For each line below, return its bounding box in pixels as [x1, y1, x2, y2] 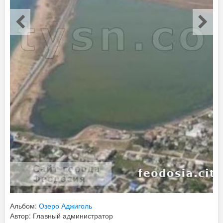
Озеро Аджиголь [39, 201, 92, 211]
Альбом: [10, 201, 39, 211]
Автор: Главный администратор [10, 211, 113, 221]
